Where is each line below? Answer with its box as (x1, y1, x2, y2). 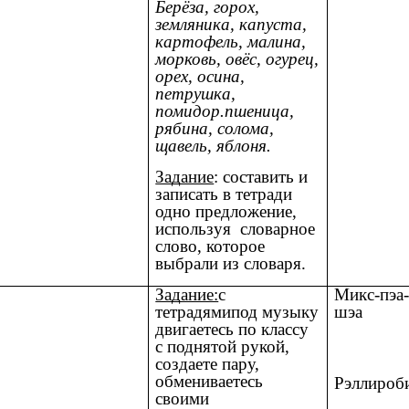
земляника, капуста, (155, 15, 308, 35)
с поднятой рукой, (155, 337, 290, 357)
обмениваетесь (155, 372, 264, 392)
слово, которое (155, 236, 266, 256)
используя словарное (155, 218, 316, 238)
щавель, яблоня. (155, 136, 272, 156)
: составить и (214, 166, 309, 186)
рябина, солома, (155, 119, 275, 139)
